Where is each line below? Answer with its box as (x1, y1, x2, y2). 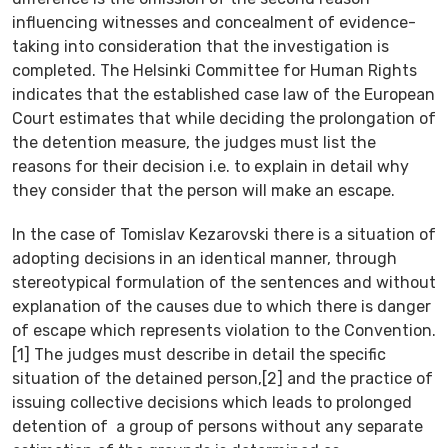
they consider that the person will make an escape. (12, 180, 395, 200)
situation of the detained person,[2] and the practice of (12, 368, 433, 388)
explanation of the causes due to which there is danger (12, 296, 431, 316)
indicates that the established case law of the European (12, 84, 435, 104)
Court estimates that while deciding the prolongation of (12, 108, 436, 128)
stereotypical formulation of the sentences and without (12, 272, 436, 292)
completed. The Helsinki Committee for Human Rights (12, 60, 417, 80)
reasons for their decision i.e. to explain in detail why (12, 156, 409, 176)
